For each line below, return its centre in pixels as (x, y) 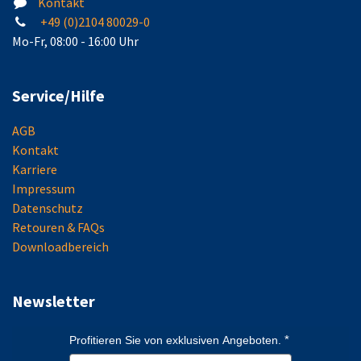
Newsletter (54, 301)
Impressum (44, 189)
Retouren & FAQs (58, 228)
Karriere (35, 170)
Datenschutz (48, 208)
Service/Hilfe (58, 96)
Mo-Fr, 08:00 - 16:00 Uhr (75, 41)
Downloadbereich (60, 247)
